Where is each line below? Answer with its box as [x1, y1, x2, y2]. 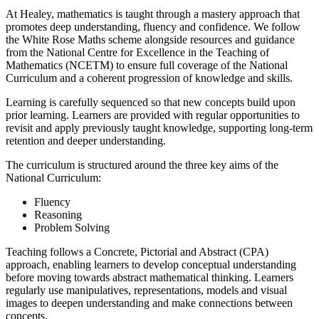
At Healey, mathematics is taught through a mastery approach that [6, 7, 300, 20]
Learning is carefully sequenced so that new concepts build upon [6, 95, 296, 108]
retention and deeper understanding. [6, 134, 166, 147]
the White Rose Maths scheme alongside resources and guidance [6, 33, 295, 46]
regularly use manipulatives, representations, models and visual [6, 283, 287, 296]
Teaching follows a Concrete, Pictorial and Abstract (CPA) [6, 245, 268, 258]
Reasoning [34, 208, 82, 221]
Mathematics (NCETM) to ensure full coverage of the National [6, 58, 288, 71]
